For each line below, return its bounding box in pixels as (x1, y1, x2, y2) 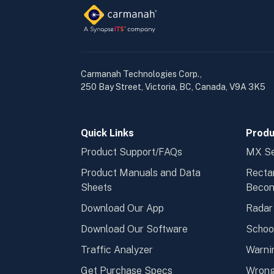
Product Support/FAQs (81, 146, 182, 158)
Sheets (81, 182, 112, 194)
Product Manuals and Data (81, 167, 201, 179)
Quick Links (81, 127, 134, 139)
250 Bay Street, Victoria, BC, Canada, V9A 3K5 (81, 82, 265, 92)
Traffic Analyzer (81, 244, 153, 256)
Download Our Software (81, 223, 188, 235)
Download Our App (81, 202, 164, 215)
